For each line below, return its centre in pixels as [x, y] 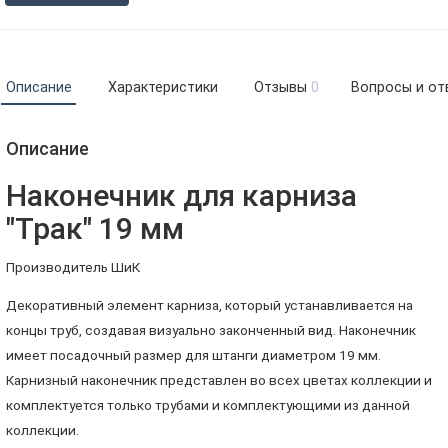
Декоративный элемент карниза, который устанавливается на [209, 305]
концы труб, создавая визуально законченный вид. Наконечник [210, 330]
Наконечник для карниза [181, 195]
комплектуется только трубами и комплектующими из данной [207, 405]
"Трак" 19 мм [94, 228]
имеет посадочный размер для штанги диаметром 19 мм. [193, 355]
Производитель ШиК [72, 266]
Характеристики [162, 88]
